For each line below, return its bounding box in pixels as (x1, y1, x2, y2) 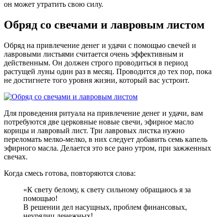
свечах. (4, 153, 28, 161)
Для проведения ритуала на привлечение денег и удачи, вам (4, 109, 203, 118)
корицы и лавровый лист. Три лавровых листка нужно (4, 126, 185, 135)
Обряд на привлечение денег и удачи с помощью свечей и (4, 41, 196, 50)
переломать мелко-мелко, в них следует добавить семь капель (4, 135, 207, 144)
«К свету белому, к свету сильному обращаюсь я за (23, 186, 191, 194)
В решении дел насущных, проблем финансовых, (23, 203, 187, 212)
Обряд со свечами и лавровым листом (4, 18, 204, 31)
